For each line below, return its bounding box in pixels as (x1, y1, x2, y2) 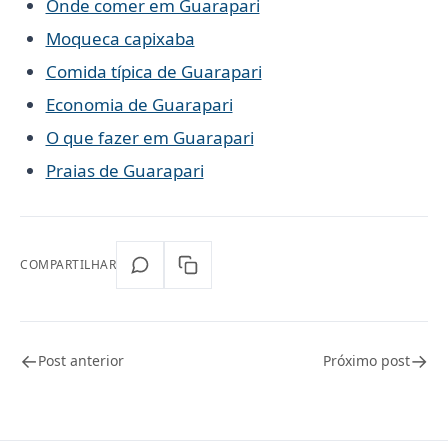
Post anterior (38, 350, 124, 370)
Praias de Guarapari (45, 158, 204, 182)
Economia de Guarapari (45, 92, 233, 116)
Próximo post (323, 350, 410, 370)
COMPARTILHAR (20, 256, 116, 274)
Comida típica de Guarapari (45, 59, 262, 83)
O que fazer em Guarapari (45, 125, 254, 149)
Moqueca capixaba (45, 26, 195, 50)
